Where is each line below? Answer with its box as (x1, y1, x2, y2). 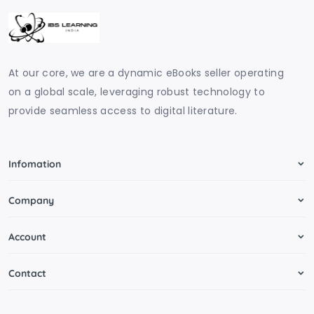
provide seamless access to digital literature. (8, 104, 238, 118)
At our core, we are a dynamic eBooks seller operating (8, 66, 284, 80)
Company (8, 194, 54, 207)
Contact (8, 267, 46, 280)
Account (8, 231, 46, 243)
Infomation (8, 158, 61, 170)
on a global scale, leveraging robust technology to (8, 85, 266, 99)
